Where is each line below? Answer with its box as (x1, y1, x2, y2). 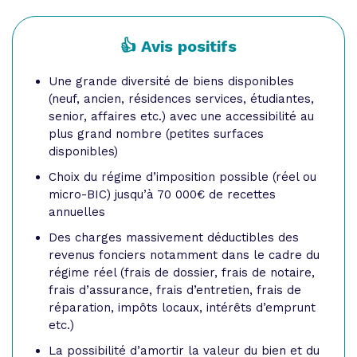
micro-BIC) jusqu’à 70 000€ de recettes (49, 186, 276, 202)
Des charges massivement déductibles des (49, 229, 299, 245)
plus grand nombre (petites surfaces (49, 126, 264, 141)
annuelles (49, 204, 105, 219)
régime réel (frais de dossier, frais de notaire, (49, 265, 315, 280)
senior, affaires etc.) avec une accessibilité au (49, 108, 314, 124)
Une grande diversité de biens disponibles (49, 73, 294, 88)
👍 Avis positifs (120, 36, 237, 56)
